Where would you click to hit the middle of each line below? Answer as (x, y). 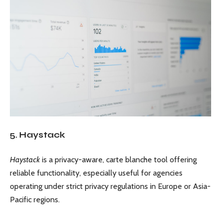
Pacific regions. (35, 200)
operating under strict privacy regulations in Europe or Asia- (110, 186)
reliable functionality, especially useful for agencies (96, 173)
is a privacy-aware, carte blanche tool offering (118, 160)
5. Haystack (37, 135)
